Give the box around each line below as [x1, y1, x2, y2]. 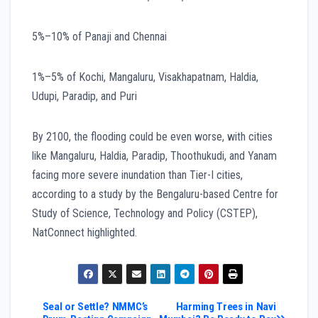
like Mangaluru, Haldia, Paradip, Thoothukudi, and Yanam [32, 148, 277, 163]
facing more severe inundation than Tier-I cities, [32, 168, 243, 182]
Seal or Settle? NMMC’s [42, 300, 148, 314]
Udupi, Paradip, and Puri [32, 89, 137, 103]
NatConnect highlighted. [32, 225, 137, 239]
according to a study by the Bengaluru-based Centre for [32, 187, 278, 201]
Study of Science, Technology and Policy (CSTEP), [32, 206, 258, 220]
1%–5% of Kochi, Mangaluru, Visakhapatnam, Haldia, [32, 70, 258, 84]
